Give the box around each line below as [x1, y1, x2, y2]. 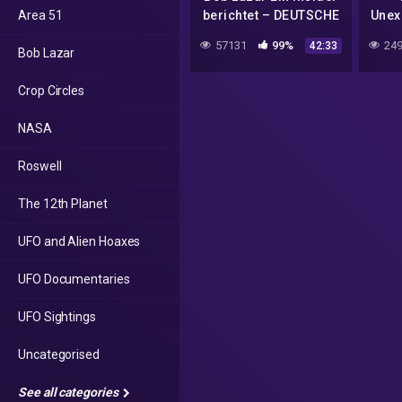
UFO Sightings [18, 310, 96, 324]
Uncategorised [18, 347, 100, 362]
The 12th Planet [18, 197, 108, 211]
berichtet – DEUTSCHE [202, 8, 340, 23]
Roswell [18, 159, 62, 173]
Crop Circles [18, 83, 85, 98]
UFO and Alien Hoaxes [18, 234, 141, 249]
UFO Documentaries [18, 272, 130, 286]
